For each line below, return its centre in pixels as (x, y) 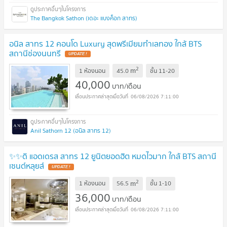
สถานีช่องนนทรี (35, 53)
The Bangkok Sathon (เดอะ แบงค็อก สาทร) (84, 18)
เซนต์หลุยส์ (27, 166)
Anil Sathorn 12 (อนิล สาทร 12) (71, 131)
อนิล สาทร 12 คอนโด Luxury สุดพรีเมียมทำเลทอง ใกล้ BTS (105, 43)
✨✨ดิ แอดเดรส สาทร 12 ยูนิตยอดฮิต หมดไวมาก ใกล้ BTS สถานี (113, 156)
